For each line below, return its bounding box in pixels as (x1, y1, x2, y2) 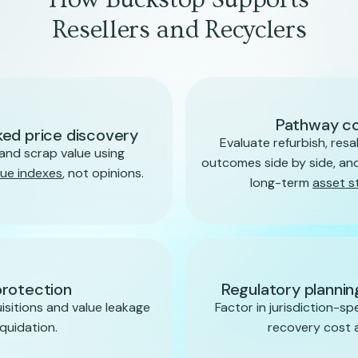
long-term (250, 174, 312, 191)
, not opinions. (62, 164, 144, 181)
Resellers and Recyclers (51, 15, 307, 44)
